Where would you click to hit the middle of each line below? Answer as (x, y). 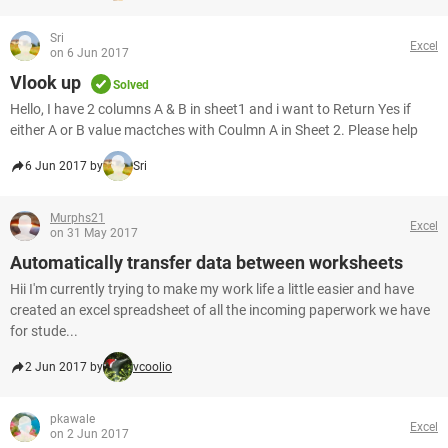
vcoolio (152, 367)
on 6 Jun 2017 (89, 53)
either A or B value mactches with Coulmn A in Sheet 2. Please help (214, 130)
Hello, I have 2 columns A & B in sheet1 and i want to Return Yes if (210, 109)
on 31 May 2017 (94, 233)
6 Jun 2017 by (64, 166)
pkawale (72, 419)
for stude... (44, 331)
